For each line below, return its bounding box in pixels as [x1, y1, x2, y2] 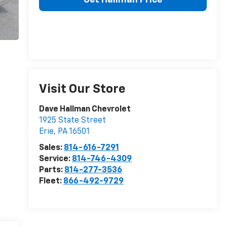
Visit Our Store [39, 83, 126, 96]
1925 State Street [39, 117, 106, 125]
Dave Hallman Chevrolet [39, 105, 131, 114]
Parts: [39, 166, 64, 175]
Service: [39, 155, 72, 164]
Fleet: [39, 177, 63, 186]
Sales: [39, 144, 64, 153]
